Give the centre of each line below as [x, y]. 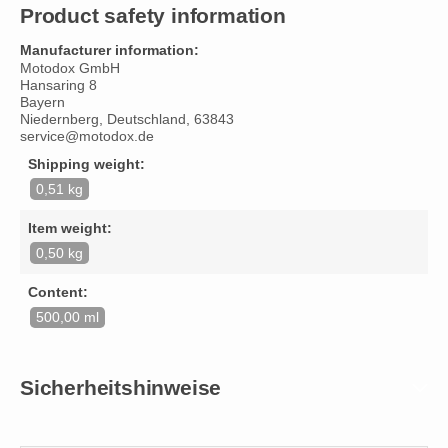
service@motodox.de [87, 136]
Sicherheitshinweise [121, 387]
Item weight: [70, 227]
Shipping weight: [86, 163]
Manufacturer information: [109, 49]
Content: [58, 291]
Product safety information [153, 15]
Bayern [42, 102]
